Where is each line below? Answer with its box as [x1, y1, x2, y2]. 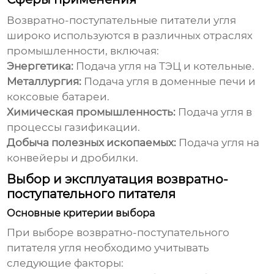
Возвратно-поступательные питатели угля [7, 14, 237, 27]
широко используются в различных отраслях [7, 29, 253, 42]
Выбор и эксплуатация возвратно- [7, 172, 229, 187]
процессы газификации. [7, 121, 141, 134]
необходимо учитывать [81, 242, 210, 254]
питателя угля [7, 242, 82, 254]
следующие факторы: [7, 257, 124, 270]
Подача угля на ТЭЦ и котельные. [73, 60, 255, 73]
